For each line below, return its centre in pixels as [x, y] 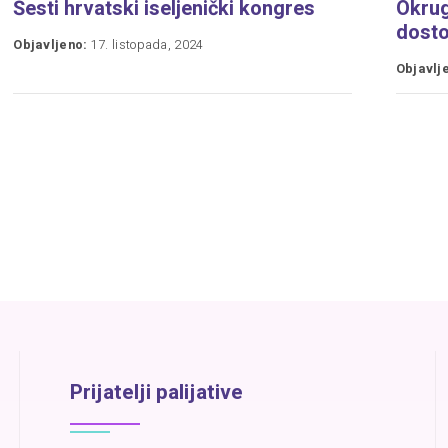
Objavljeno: [50, 45]
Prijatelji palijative [156, 393]
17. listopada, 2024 [145, 45]
